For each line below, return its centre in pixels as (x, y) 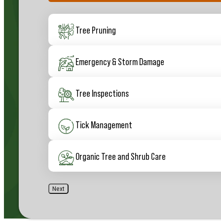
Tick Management (104, 124)
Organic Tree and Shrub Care (121, 156)
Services (61, 17)
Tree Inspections (102, 92)
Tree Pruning (96, 29)
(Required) (91, 17)
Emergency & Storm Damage (120, 61)
